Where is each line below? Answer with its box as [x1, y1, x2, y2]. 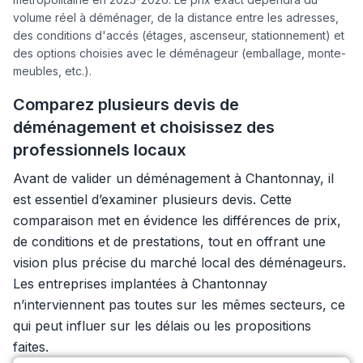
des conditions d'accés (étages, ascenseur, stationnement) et [13, 28, 344, 42]
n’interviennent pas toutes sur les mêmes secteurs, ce [13, 297, 345, 313]
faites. [13, 339, 49, 355]
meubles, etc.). [13, 64, 92, 78]
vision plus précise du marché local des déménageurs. [13, 254, 346, 271]
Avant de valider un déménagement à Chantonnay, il [13, 170, 334, 186]
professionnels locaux [13, 140, 186, 160]
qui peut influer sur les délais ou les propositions [13, 318, 311, 334]
